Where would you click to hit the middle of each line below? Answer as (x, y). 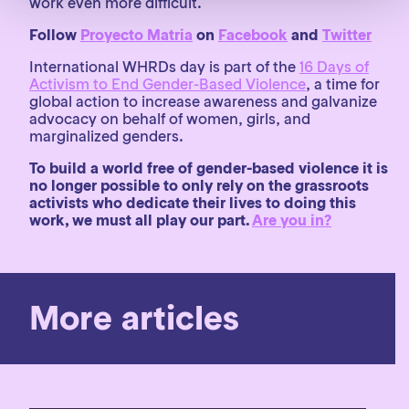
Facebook (253, 35)
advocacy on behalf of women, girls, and (170, 119)
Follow (55, 35)
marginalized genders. (106, 136)
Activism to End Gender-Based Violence (168, 84)
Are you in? (292, 220)
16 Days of (334, 67)
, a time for (343, 84)
